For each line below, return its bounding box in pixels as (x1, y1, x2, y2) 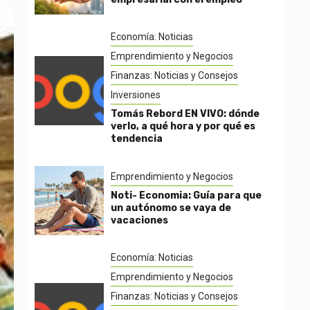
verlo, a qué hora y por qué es (111, 120, 255, 132)
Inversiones (111, 89, 161, 100)
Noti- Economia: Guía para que (111, 189, 262, 201)
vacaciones (111, 214, 168, 226)
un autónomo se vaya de (111, 201, 231, 214)
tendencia (111, 133, 163, 145)
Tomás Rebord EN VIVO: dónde (111, 108, 259, 120)
